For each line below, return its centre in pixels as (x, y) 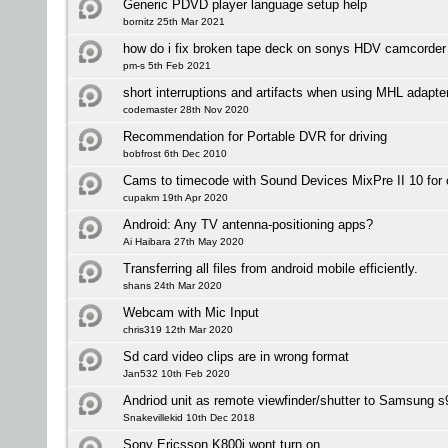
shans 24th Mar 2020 (172, 285)
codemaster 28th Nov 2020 (186, 109)
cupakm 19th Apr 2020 (175, 197)
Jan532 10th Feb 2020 (176, 373)
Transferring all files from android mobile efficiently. (270, 268)
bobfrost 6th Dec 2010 (175, 153)
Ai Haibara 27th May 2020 (183, 241)
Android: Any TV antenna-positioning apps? (248, 224)
